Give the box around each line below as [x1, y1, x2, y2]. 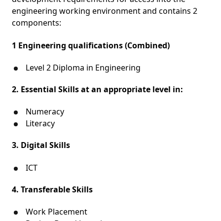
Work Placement [26, 206, 87, 217]
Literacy [26, 118, 55, 129]
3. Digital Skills [12, 140, 70, 151]
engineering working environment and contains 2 [12, 5, 197, 17]
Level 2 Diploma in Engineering [26, 62, 141, 73]
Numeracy [26, 106, 64, 117]
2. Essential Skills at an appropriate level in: [12, 83, 183, 95]
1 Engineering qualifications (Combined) [12, 39, 170, 51]
